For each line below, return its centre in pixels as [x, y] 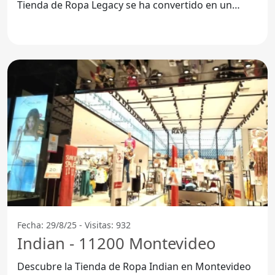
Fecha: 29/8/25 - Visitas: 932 [74, 225]
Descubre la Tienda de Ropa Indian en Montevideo [134, 266]
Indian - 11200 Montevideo [116, 243]
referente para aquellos [72, 19]
